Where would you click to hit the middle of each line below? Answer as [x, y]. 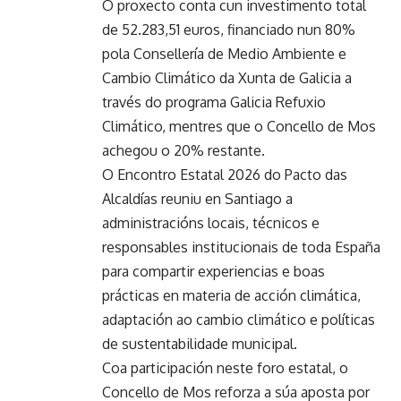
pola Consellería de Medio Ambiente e [224, 54]
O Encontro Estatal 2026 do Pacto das [225, 175]
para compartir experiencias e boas [213, 272]
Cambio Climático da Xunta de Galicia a [227, 78]
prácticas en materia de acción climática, [231, 296]
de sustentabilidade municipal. [200, 344]
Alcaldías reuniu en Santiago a [197, 199]
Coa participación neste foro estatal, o [225, 368]
